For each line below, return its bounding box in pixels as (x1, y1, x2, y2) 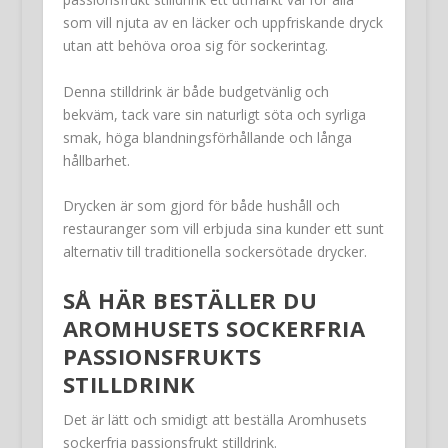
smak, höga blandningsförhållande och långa (62, 127, 352, 147)
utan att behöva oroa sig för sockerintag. (62, 36, 328, 56)
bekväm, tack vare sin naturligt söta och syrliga (62, 104, 366, 124)
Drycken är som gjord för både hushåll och (62, 196, 340, 216)
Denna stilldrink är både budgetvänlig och (62, 81, 329, 101)
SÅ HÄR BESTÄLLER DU (62, 284, 318, 315)
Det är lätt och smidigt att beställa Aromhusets (62, 409, 367, 429)
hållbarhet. (62, 150, 130, 170)
